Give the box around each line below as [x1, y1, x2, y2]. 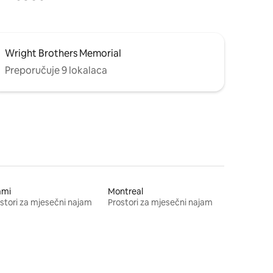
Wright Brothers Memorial [5, 46, 121, 60]
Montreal [108, 185, 144, 197]
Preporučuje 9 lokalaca [5, 63, 107, 77]
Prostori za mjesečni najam [108, 196, 213, 208]
